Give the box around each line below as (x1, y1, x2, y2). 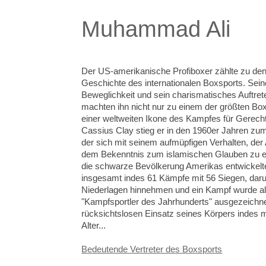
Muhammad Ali (81, 17, 231, 42)
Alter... (81, 220, 106, 230)
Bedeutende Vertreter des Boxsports (81, 244, 223, 254)
